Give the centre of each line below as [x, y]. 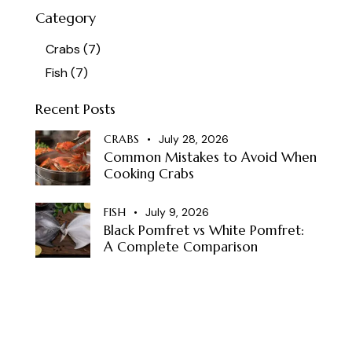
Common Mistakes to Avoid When [210, 158]
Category [66, 18]
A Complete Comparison [181, 246]
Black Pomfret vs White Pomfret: [204, 230]
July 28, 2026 [194, 139]
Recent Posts [75, 108]
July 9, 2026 [177, 212]
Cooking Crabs [149, 174]
